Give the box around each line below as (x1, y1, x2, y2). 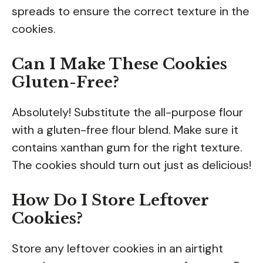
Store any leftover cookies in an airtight (12, 240, 223, 256)
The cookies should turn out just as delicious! (12, 157, 251, 173)
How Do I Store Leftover (12, 190, 209, 210)
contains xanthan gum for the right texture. (12, 139, 242, 155)
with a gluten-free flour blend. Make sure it (12, 122, 238, 137)
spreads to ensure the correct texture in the (12, 3, 249, 19)
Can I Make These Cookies (12, 54, 227, 73)
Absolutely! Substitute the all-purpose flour (12, 104, 243, 120)
